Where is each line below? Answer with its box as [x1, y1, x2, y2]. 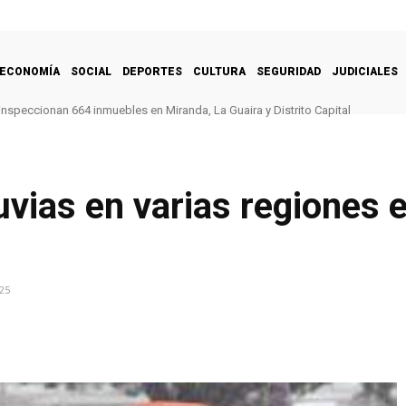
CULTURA [193, 64, 246, 78]
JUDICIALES [332, 64, 398, 78]
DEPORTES [122, 64, 182, 78]
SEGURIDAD [256, 64, 321, 78]
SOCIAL [71, 64, 111, 78]
